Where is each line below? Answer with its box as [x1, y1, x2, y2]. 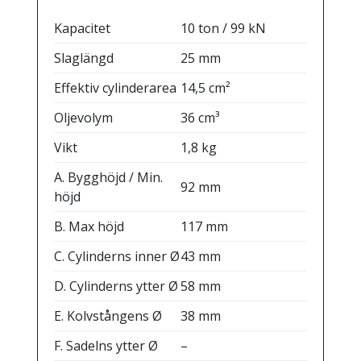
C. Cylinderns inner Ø [53, 247, 180, 265]
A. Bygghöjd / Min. [53, 168, 163, 186]
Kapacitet [53, 19, 110, 37]
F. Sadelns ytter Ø [53, 336, 158, 355]
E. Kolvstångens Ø [53, 306, 162, 325]
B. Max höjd [53, 217, 124, 235]
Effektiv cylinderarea [53, 78, 176, 97]
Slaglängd [53, 48, 114, 67]
